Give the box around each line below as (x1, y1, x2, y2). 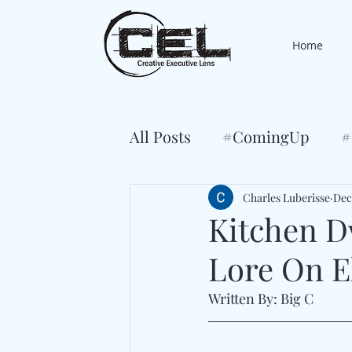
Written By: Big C (208, 289, 313, 308)
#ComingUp (222, 126, 310, 147)
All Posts (130, 126, 191, 147)
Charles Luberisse (243, 189, 330, 205)
